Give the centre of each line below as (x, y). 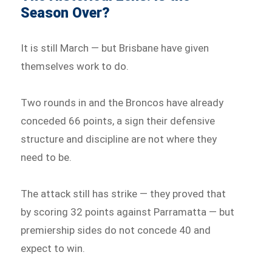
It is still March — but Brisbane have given (115, 48)
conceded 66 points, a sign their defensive (118, 121)
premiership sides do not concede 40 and (116, 230)
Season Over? (66, 13)
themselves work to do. (75, 66)
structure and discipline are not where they (119, 139)
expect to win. (53, 248)
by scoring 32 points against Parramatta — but (128, 212)
